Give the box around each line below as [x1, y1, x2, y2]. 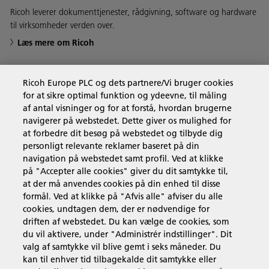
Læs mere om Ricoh [17, 37, 94, 48]
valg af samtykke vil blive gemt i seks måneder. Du [23, 241, 222, 252]
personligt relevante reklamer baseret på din [23, 141, 200, 151]
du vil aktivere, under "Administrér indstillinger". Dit [23, 229, 232, 240]
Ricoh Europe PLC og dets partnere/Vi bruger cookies [23, 77, 234, 88]
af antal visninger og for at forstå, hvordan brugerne [23, 103, 232, 113]
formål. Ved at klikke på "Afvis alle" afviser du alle [23, 191, 223, 202]
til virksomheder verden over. [10, 20, 115, 31]
